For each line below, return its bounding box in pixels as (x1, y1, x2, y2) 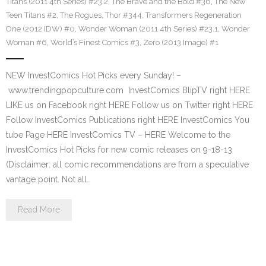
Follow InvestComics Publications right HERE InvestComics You (6, 115, 249, 125)
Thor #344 (105, 11, 142, 20)
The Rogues (60, 11, 102, 20)
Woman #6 (6, 38, 47, 47)
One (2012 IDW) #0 (6, 24, 75, 33)
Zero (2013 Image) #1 (143, 38, 218, 47)
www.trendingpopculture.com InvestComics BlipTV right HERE (6, 85, 250, 95)
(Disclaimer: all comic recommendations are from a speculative (6, 160, 249, 169)
